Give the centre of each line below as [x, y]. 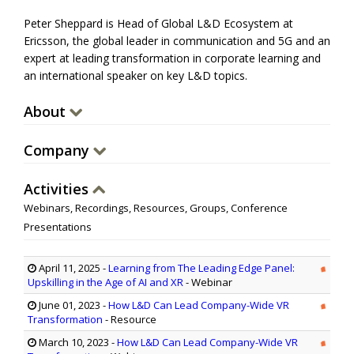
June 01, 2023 [68, 305]
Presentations [58, 227]
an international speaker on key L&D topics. [136, 76]
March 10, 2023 [73, 343]
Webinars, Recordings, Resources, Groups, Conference [156, 208]
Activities [58, 189]
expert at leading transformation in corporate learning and [172, 58]
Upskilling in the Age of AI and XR [105, 282]
